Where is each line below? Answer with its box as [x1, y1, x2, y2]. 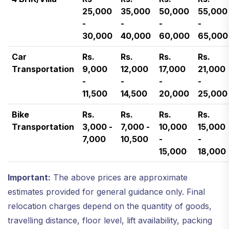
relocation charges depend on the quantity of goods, [8, 200, 212, 211]
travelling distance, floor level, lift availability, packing [8, 215, 212, 225]
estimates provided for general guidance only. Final [8, 186, 205, 197]
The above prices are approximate [51, 172, 188, 182]
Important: [8, 172, 51, 182]
